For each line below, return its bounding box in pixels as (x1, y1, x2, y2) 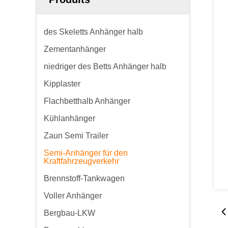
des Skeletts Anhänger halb (44, 27, 143, 36)
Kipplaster (44, 79, 80, 88)
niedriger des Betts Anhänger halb (44, 62, 166, 71)
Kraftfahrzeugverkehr (44, 157, 119, 165)
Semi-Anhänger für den (44, 149, 128, 157)
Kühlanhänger (44, 114, 95, 123)
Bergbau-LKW (44, 209, 95, 217)
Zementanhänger (44, 45, 106, 53)
